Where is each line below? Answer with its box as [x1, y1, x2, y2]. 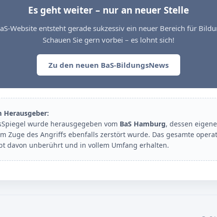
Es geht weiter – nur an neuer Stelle [28, 4, 189, 16]
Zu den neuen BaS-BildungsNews [48, 60, 169, 70]
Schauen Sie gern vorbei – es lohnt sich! [43, 35, 174, 45]
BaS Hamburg [120, 119, 166, 128]
